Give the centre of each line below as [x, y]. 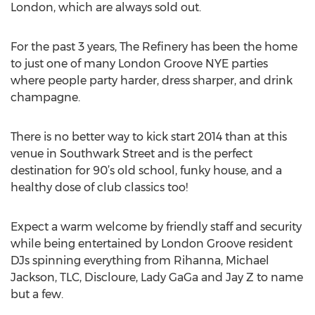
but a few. [37, 294]
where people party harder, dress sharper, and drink [152, 81]
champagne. [45, 97]
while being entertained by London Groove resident [152, 244]
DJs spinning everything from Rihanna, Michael [140, 261]
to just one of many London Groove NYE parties [139, 64]
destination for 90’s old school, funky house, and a [146, 171]
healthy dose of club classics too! [99, 187]
